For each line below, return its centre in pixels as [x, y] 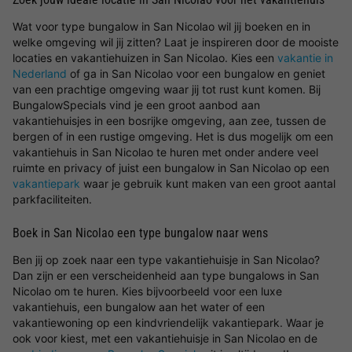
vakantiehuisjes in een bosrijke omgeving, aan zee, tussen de [169, 121]
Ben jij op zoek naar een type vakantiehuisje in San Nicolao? [166, 260]
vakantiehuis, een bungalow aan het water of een [139, 307]
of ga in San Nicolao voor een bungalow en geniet [196, 73]
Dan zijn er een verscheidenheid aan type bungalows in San [166, 275]
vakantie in [305, 58]
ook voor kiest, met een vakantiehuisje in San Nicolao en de [165, 338]
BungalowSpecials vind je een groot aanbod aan [136, 105]
